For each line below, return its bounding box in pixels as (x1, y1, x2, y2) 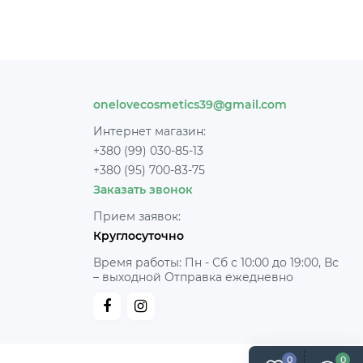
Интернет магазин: (92, 124, 206, 139)
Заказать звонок (92, 182, 193, 197)
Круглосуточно (92, 228, 184, 243)
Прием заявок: (92, 209, 181, 224)
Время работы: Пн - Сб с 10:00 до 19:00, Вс (92, 255, 339, 270)
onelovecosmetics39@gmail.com (92, 97, 287, 112)
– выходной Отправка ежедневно (92, 270, 293, 284)
